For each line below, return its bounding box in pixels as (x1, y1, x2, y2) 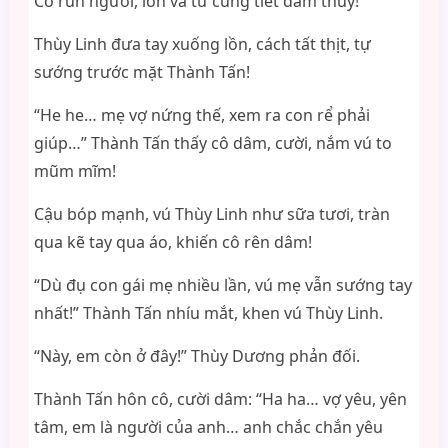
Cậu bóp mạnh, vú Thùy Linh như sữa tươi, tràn (33, 203, 390, 225)
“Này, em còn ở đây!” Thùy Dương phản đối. (33, 345, 360, 367)
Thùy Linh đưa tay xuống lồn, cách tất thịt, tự (33, 33, 371, 55)
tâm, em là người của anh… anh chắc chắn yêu (33, 416, 383, 438)
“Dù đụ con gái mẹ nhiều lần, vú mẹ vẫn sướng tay (33, 274, 412, 296)
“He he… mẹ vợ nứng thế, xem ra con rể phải (33, 104, 370, 126)
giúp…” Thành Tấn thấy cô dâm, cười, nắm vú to (33, 132, 392, 154)
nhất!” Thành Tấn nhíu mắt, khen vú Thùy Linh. (33, 302, 383, 324)
